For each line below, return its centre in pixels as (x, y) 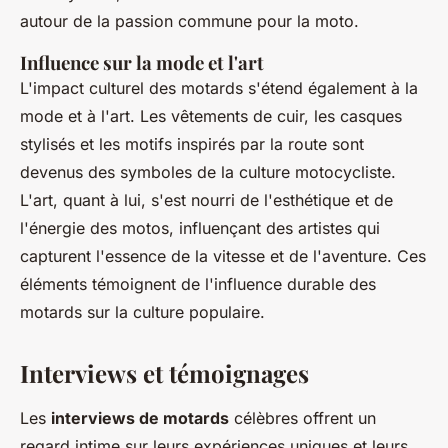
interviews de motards (140, 418)
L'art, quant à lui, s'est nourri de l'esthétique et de (206, 200)
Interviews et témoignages (164, 373)
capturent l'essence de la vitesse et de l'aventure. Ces (223, 256)
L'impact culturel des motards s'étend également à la (219, 88)
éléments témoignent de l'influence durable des (198, 284)
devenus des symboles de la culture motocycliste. (208, 172)
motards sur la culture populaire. (142, 312)
